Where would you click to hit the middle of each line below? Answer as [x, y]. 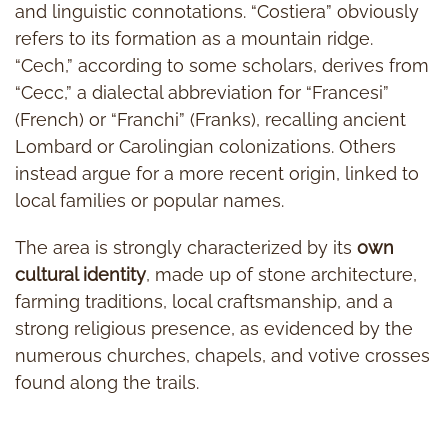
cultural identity [80, 274]
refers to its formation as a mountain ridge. [194, 38]
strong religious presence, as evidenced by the [214, 328]
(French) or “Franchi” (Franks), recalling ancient [210, 119]
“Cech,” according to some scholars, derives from [222, 65]
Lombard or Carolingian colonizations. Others [205, 146]
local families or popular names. [149, 200]
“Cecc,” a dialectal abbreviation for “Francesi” [202, 92]
